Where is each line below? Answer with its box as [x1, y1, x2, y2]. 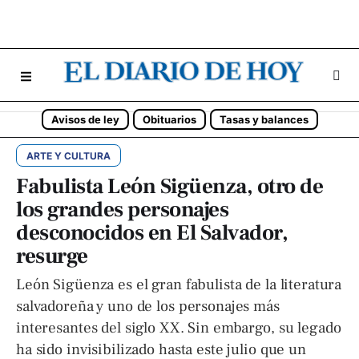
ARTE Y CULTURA [26, 150, 111, 162]
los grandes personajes [16, 196, 228, 224]
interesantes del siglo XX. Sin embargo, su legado [16, 318, 341, 337]
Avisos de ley [50, 113, 119, 126]
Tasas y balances [219, 113, 309, 126]
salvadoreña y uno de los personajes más [16, 296, 280, 316]
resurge [16, 242, 88, 270]
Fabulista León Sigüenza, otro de [16, 172, 323, 200]
